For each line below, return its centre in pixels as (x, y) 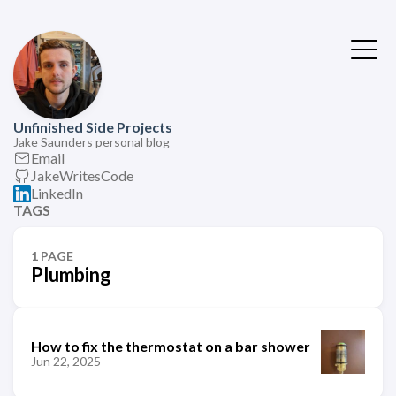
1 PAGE (52, 256)
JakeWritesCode (82, 175)
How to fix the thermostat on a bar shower (171, 346)
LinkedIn (57, 193)
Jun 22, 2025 (66, 361)
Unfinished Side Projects (93, 127)
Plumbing (71, 274)
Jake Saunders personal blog (91, 142)
